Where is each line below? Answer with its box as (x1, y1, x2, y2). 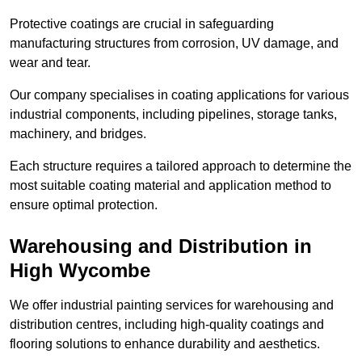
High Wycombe (10, 259, 150, 282)
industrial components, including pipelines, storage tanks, (10, 107, 337, 122)
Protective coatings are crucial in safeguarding (10, 17, 274, 32)
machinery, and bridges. (10, 127, 149, 141)
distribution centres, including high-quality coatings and (10, 318, 324, 332)
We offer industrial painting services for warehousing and (10, 298, 334, 313)
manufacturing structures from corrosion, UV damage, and (10, 36, 339, 51)
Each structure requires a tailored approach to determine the (10, 159, 351, 174)
